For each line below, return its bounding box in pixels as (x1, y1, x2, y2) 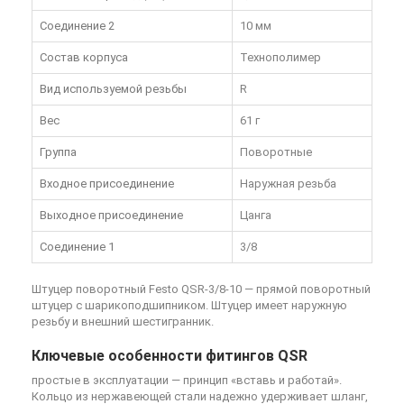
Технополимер (240, 50, 321, 64)
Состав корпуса (40, 50, 128, 64)
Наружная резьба (240, 176, 336, 190)
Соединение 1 (40, 239, 115, 253)
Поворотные (240, 144, 312, 159)
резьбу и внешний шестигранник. (32, 314, 214, 328)
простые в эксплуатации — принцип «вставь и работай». (32, 372, 342, 387)
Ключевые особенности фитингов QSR (32, 346, 308, 364)
